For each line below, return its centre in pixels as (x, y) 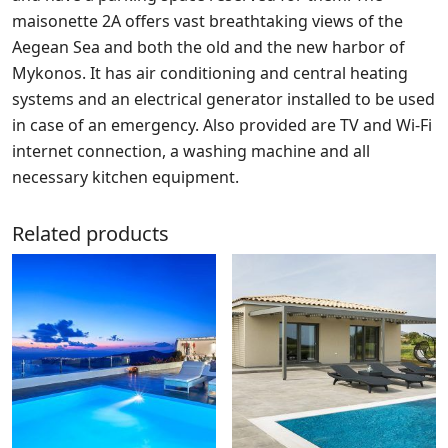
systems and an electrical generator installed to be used (223, 98)
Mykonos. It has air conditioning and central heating (210, 72)
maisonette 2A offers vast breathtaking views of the (207, 20)
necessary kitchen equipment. (125, 176)
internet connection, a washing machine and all (191, 150)
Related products (90, 233)
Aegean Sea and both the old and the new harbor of (208, 46)
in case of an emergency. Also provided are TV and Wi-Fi (222, 124)
